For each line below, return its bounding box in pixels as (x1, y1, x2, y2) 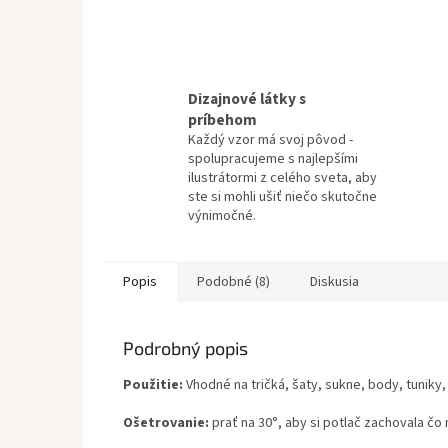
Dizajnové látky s (188, 88, 306, 111)
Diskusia (310, 272, 359, 293)
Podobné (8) (197, 272, 270, 293)
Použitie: (123, 375, 183, 396)
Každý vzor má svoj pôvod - (188, 130, 353, 151)
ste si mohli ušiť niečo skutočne (188, 187, 377, 208)
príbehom (188, 109, 257, 132)
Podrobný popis (123, 337, 248, 360)
